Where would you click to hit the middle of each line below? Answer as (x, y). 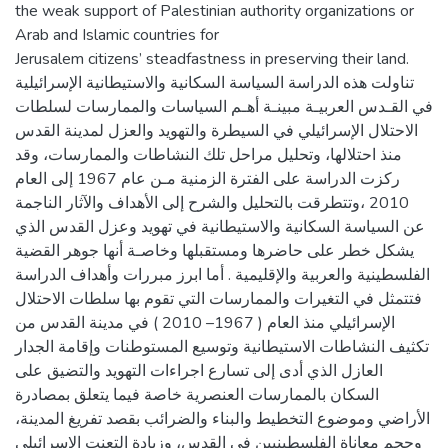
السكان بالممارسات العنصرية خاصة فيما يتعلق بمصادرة (197, 395)
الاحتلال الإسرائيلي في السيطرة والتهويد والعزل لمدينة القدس (216, 131)
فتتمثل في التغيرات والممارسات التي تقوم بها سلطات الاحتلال (218, 299)
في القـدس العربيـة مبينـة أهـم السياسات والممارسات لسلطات (224, 107)
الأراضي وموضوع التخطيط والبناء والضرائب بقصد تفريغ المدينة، (222, 419)
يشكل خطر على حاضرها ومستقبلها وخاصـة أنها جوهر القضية (214, 251)
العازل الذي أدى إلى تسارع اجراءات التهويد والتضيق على (199, 371)
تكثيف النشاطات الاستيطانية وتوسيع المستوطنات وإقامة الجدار (222, 347)
